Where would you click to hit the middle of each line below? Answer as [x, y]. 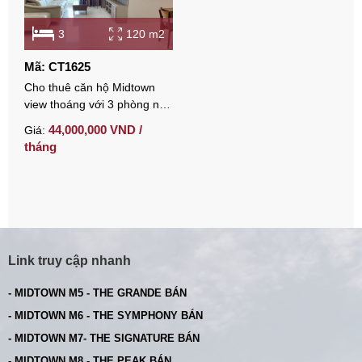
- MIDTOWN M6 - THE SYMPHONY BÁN [105, 315]
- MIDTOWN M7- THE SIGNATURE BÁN [104, 338]
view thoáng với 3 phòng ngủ [98, 104]
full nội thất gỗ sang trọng [89, 121]
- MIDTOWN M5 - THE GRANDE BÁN [97, 293]
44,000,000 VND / [95, 129]
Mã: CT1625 [57, 66]
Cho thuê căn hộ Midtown [90, 87]
